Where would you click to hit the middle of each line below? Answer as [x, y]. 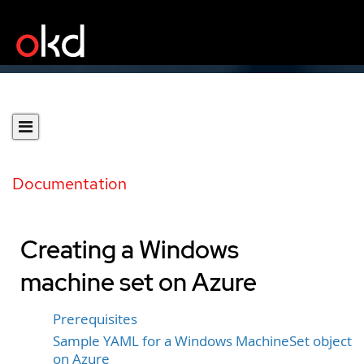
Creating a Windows [130, 249]
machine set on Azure [139, 282]
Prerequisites [95, 319]
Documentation [69, 184]
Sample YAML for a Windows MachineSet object [202, 341]
